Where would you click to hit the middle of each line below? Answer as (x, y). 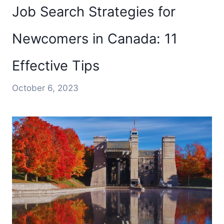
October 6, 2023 (45, 87)
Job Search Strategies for (94, 11)
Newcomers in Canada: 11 (95, 38)
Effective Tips (56, 65)
